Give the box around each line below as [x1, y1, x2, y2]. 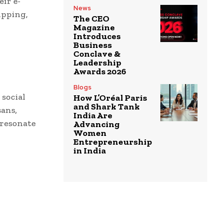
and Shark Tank [73, 101, 140, 112]
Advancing [73, 118, 120, 130]
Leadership [73, 57, 121, 68]
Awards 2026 [73, 66, 126, 77]
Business [73, 39, 112, 50]
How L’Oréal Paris [73, 92, 147, 103]
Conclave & [73, 48, 121, 59]
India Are [73, 109, 112, 121]
